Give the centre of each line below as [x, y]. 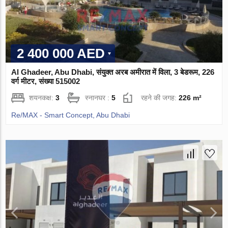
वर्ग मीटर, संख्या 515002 [46, 81]
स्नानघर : [98, 98]
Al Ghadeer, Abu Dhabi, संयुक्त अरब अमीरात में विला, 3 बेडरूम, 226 [113, 72]
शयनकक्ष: [42, 98]
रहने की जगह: [160, 98]
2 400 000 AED [61, 54]
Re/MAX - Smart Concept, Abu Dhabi [71, 115]
